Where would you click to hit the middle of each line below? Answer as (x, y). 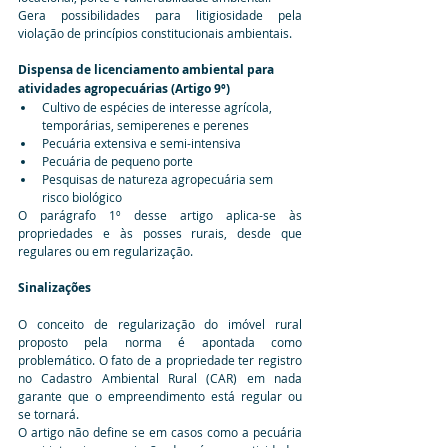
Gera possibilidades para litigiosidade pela (160, 14)
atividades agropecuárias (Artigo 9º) (124, 88)
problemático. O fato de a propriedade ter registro (160, 359)
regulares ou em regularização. (105, 250)
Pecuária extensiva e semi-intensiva (141, 142)
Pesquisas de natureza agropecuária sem (159, 178)
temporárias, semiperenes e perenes (145, 124)
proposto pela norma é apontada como (160, 341)
